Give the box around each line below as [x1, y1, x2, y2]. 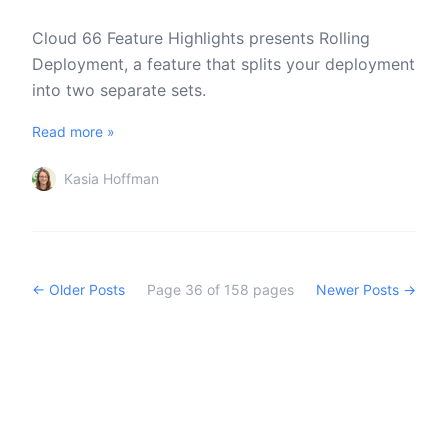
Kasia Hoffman [64, 170, 159, 187]
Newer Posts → [316, 281, 416, 298]
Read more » [32, 123, 115, 140]
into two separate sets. [32, 80, 206, 100]
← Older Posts [32, 281, 125, 298]
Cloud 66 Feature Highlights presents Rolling [32, 28, 370, 48]
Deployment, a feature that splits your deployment [32, 54, 415, 74]
